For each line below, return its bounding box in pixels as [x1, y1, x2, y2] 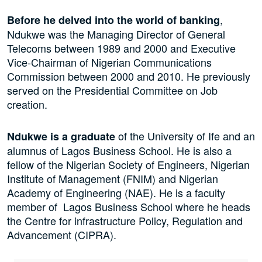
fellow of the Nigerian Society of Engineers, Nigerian [7, 156, 250, 172]
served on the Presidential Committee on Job [7, 82, 218, 98]
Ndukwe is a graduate [7, 128, 115, 144]
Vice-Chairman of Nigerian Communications [7, 54, 212, 70]
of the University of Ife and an [115, 127, 255, 143]
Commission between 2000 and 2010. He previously [7, 68, 250, 84]
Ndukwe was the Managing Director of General [7, 26, 225, 42]
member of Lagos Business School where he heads [7, 198, 250, 214]
